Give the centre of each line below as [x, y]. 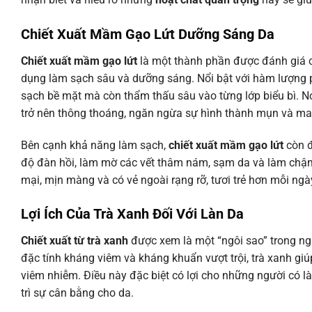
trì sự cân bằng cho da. [77, 293]
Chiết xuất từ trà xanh [75, 241]
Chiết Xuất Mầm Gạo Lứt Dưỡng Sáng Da [148, 34]
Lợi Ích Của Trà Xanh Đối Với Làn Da [132, 214]
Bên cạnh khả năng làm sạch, [95, 145]
